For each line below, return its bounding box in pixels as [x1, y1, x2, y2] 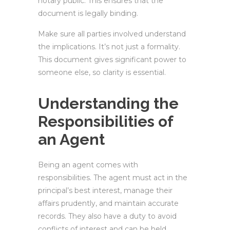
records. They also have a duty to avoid [38, 212, 177, 221]
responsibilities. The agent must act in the [38, 173, 187, 182]
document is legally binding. [38, 9, 138, 18]
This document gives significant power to [38, 55, 186, 64]
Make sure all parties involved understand [38, 29, 186, 39]
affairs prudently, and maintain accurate [38, 199, 179, 208]
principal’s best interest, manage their [38, 186, 172, 195]
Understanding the [38, 94, 179, 112]
